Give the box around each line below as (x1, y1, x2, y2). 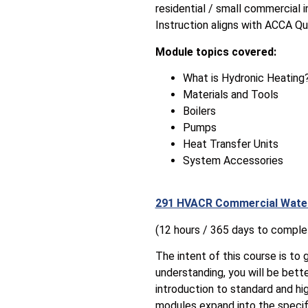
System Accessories (182, 153, 283, 167)
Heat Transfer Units (182, 137, 278, 151)
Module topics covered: (155, 45, 276, 58)
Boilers (182, 104, 216, 118)
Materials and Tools (182, 87, 278, 101)
